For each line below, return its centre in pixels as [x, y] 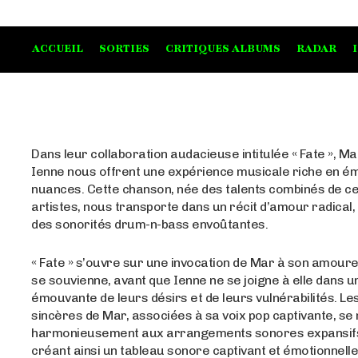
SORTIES [124, 49]
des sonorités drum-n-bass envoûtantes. [150, 225]
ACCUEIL [58, 49]
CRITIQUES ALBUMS [223, 49]
